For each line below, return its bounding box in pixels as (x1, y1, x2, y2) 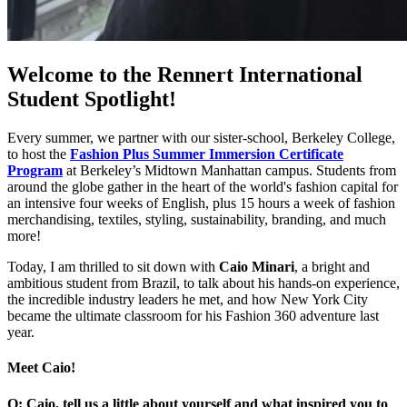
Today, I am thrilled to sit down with (7, 259, 219, 275)
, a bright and (294, 259, 370, 275)
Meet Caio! (7, 360, 75, 376)
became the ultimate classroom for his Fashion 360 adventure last (7, 308, 379, 324)
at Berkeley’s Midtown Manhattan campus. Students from (63, 163, 396, 179)
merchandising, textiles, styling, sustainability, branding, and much (7, 212, 386, 228)
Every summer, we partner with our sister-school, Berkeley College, (7, 130, 395, 146)
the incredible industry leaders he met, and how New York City (7, 292, 368, 308)
